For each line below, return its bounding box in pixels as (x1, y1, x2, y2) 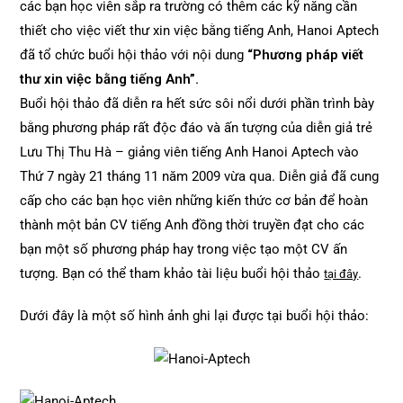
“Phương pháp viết (247, 47, 364, 63)
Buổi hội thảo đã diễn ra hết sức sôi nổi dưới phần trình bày (20, 95, 375, 112)
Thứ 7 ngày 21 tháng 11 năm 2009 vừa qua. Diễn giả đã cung (20, 168, 380, 184)
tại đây (324, 267, 359, 281)
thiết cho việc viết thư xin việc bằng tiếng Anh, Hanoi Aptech (20, 22, 380, 39)
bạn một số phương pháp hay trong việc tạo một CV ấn (20, 241, 348, 257)
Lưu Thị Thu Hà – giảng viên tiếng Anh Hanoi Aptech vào (20, 144, 360, 160)
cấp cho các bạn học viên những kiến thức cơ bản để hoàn (20, 193, 369, 209)
